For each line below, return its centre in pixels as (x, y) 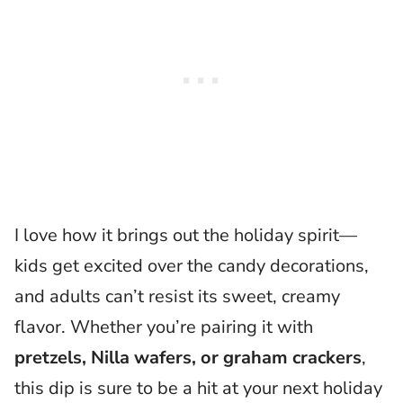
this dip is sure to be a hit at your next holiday (198, 388)
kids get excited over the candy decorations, (192, 266)
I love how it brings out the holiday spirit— (186, 235)
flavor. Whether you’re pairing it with (164, 327)
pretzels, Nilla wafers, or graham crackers (188, 358)
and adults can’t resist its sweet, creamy (177, 296)
